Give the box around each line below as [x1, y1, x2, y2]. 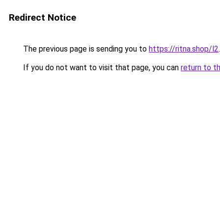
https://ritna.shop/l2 [149, 44, 219, 54]
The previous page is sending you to [21, 44, 149, 54]
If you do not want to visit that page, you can [21, 63, 181, 72]
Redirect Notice [9, 12, 76, 23]
